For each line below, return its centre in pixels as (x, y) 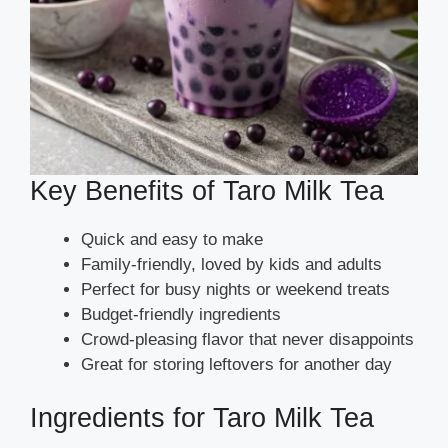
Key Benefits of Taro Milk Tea (207, 190)
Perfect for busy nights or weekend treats (235, 289)
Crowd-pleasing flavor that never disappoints (247, 339)
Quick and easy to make (172, 239)
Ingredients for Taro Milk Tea (202, 418)
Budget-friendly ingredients (181, 314)
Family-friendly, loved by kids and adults (231, 264)
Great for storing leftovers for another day (236, 364)
